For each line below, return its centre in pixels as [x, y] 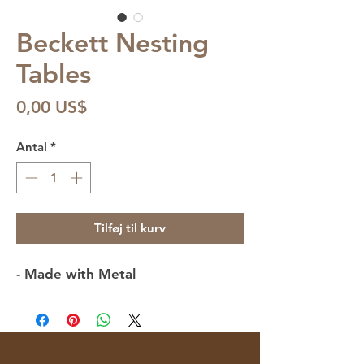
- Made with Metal [76, 273]
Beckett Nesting [113, 43]
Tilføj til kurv [130, 227]
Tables [54, 74]
